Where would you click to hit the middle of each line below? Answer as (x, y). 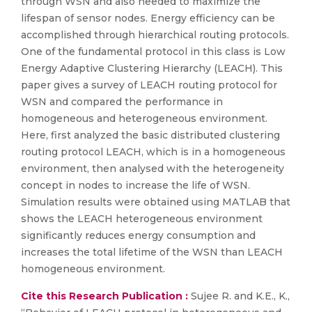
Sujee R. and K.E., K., (239, 296)
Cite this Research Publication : (104, 296)
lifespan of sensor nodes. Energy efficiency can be (148, 18)
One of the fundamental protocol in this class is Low (153, 52)
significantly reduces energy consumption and (138, 235)
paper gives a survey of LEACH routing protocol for (149, 85)
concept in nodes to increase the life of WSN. (135, 185)
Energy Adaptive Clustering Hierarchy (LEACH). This (152, 68)
